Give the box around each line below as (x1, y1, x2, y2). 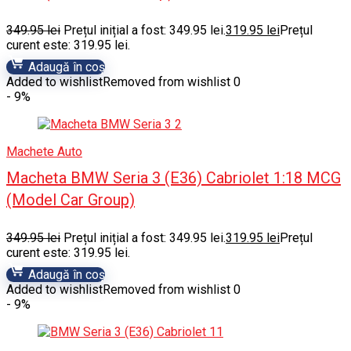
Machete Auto (6, 144, 82, 159)
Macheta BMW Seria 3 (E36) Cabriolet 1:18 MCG (6, 168, 341, 187)
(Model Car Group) (6, 190, 135, 209)
